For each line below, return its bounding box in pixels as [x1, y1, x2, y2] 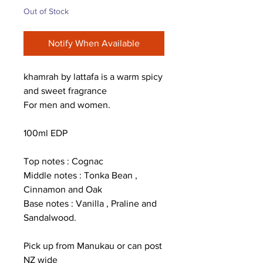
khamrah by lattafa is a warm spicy [23, 72, 163, 82]
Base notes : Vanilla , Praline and [23, 198, 157, 208]
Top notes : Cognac [23, 156, 103, 166]
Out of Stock [23, 6, 69, 16]
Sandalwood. [23, 213, 76, 222]
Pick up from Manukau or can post [23, 241, 162, 251]
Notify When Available [48, 38, 140, 48]
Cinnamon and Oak [23, 184, 102, 194]
